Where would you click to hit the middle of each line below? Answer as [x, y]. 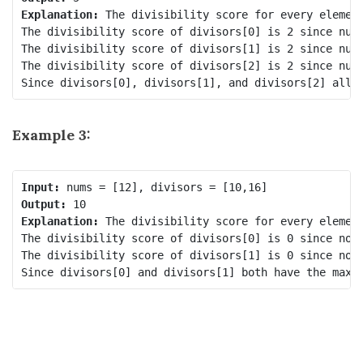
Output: [43, 204]
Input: [40, 187]
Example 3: [51, 135]
